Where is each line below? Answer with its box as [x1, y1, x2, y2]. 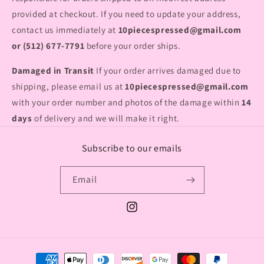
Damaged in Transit [12, 65, 94, 77]
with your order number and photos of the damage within [12, 97, 242, 108]
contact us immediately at [12, 24, 118, 36]
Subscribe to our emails [82, 142, 182, 155]
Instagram [125, 207, 164, 219]
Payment [20, 249, 55, 260]
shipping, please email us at [12, 81, 126, 93]
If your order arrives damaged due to [94, 65, 242, 77]
